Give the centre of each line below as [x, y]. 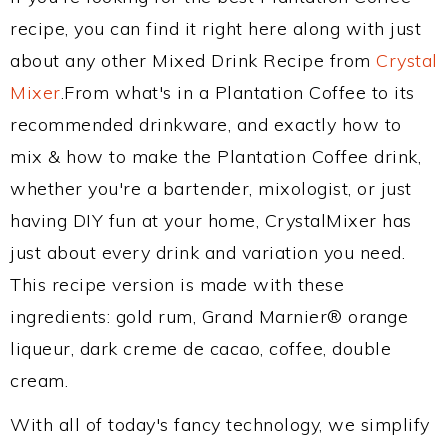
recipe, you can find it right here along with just [215, 28]
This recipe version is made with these [177, 284]
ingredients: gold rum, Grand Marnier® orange [209, 316]
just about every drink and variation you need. [207, 252]
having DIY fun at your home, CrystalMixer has [211, 220]
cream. [39, 380]
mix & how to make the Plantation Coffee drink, [215, 156]
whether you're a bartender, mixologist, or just [211, 188]
